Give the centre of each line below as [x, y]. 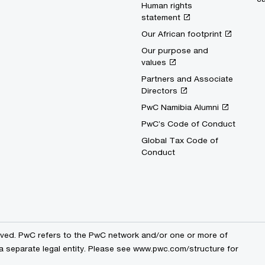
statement [161, 17]
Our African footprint [182, 34]
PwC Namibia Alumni [180, 107]
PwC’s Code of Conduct [188, 124]
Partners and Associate [187, 79]
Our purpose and [175, 50]
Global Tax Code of [180, 140]
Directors [159, 91]
